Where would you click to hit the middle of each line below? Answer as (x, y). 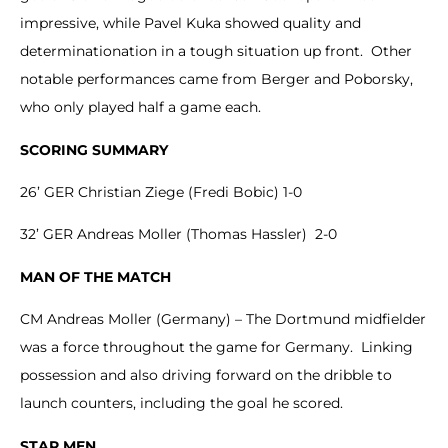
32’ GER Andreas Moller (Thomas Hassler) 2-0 (178, 234)
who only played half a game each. (140, 107)
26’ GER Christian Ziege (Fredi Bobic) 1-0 (163, 191)
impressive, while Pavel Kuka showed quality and (190, 23)
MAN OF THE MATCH (95, 276)
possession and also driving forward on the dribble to (206, 375)
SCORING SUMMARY (94, 149)
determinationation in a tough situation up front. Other (216, 51)
